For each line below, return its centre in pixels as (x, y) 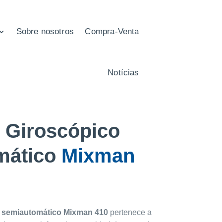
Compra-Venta (112, 32)
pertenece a (130, 213)
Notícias (123, 73)
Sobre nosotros (45, 32)
